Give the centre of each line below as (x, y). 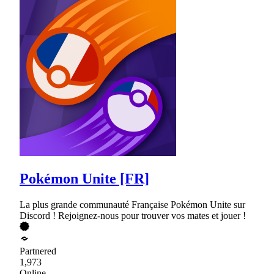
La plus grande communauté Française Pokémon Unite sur (132, 204)
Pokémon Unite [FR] (84, 178)
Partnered (38, 251)
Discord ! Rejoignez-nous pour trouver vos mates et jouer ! (133, 215)
